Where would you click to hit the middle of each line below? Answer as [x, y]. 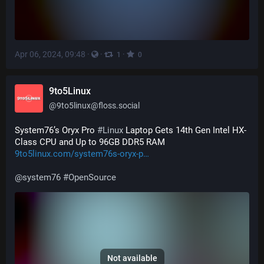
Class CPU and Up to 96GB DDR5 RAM [91, 142]
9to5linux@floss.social [98, 105]
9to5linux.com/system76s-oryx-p [79, 154]
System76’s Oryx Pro [56, 130]
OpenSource [92, 177]
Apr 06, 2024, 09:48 [50, 54]
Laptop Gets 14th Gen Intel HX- [185, 130]
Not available [132, 258]
